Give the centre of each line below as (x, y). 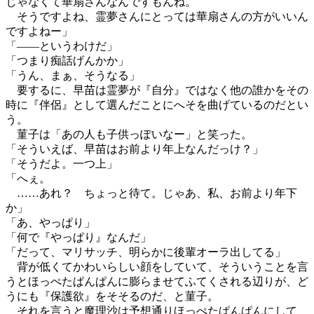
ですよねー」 (39, 31)
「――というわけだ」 (62, 46)
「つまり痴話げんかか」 (67, 61)
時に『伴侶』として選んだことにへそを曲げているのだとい (157, 105)
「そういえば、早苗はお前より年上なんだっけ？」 (135, 149)
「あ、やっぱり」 (50, 223)
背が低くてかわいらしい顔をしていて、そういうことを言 (157, 267)
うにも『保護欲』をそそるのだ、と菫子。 (112, 296)
